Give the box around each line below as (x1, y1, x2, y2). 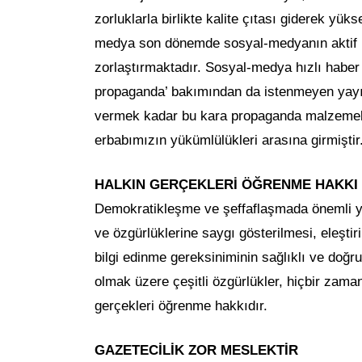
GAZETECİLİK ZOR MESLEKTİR (95, 342, 298, 358)
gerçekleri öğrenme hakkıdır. (95, 297, 267, 314)
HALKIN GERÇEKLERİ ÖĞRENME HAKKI (95, 176, 358, 192)
